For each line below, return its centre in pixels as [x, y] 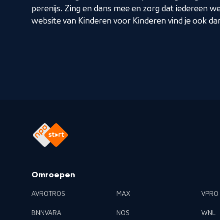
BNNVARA [46, 213]
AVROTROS [48, 194]
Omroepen [53, 175]
